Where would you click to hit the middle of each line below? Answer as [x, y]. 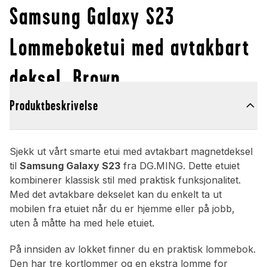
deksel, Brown [65, 78]
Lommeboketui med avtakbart [130, 47]
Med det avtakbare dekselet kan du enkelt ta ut [116, 195]
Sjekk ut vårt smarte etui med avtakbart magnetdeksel [131, 152]
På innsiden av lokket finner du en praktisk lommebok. [133, 249]
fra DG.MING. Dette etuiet [180, 166]
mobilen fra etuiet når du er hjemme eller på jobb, [122, 209]
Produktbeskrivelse [54, 106]
